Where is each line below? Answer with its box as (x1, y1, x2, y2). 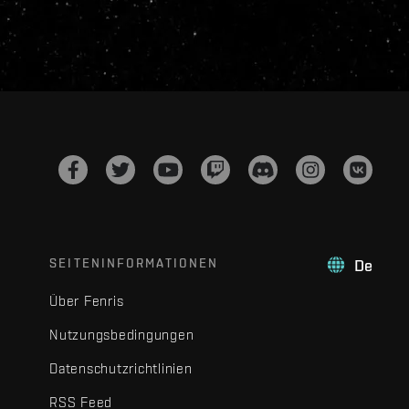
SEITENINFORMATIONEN (49, 255, 219, 270)
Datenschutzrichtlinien (49, 360, 193, 376)
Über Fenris (49, 292, 124, 309)
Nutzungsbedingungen (49, 326, 194, 342)
